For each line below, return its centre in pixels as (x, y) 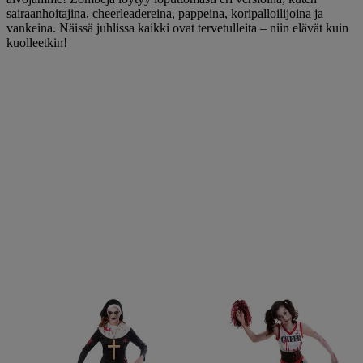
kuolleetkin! (37, 43)
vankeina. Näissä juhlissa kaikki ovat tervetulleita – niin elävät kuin (177, 28)
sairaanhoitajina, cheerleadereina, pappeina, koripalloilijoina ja (165, 14)
